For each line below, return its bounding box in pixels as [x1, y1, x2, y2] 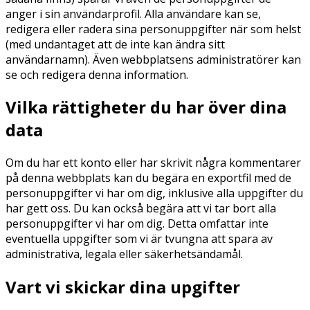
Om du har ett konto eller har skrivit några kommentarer [6, 155, 301, 171]
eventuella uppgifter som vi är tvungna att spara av [6, 231, 273, 247]
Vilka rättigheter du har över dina [6, 95, 286, 119]
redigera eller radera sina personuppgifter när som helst [6, 21, 301, 37]
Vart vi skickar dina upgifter [6, 275, 240, 299]
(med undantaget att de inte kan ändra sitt [6, 36, 225, 52]
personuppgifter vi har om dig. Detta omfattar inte [6, 216, 268, 232]
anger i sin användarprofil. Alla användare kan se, [6, 6, 261, 21]
